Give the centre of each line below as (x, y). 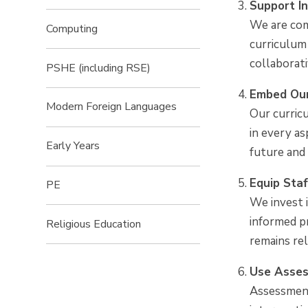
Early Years (73, 146)
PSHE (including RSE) (99, 68)
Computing (72, 29)
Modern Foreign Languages (112, 107)
